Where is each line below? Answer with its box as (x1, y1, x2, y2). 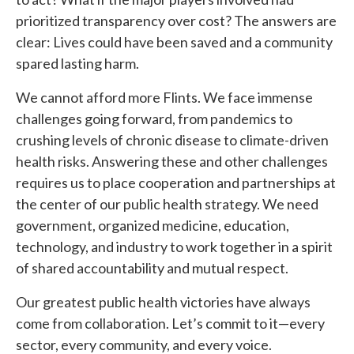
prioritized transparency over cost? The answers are (16, 12, 337, 29)
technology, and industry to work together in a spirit (16, 238, 333, 255)
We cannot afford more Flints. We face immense (16, 88, 313, 106)
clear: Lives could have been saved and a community (16, 33, 333, 51)
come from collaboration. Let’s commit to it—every (16, 314, 325, 332)
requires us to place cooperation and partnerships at (16, 174, 336, 191)
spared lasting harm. (16, 55, 141, 72)
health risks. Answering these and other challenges (16, 153, 328, 170)
